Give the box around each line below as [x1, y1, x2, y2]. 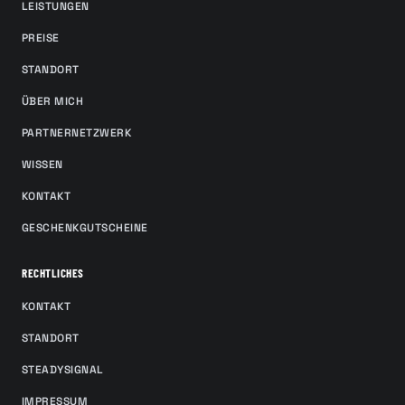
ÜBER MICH [22, 94, 84, 108]
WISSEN [22, 157, 63, 172]
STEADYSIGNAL [22, 363, 104, 377]
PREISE [22, 31, 60, 45]
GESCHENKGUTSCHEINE [22, 221, 148, 235]
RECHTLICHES [22, 266, 84, 280]
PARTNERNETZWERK [22, 126, 132, 140]
